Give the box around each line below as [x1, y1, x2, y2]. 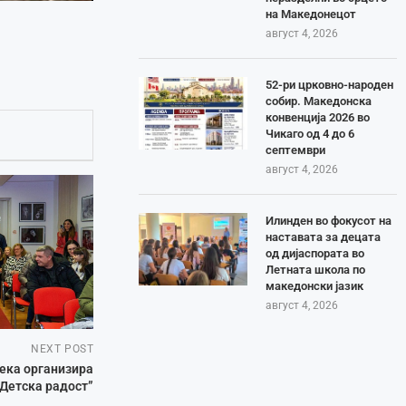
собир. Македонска [266, 93, 372, 108]
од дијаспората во [266, 246, 365, 260]
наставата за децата [266, 229, 382, 244]
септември [266, 142, 326, 157]
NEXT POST [30, 343, 94, 356]
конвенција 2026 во [266, 110, 371, 124]
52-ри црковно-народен [266, 77, 394, 92]
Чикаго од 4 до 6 [266, 126, 355, 140]
